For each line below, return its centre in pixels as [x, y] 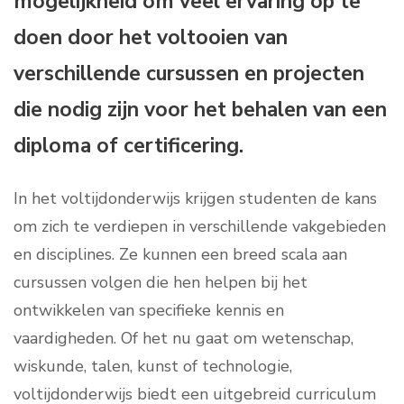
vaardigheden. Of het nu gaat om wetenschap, [184, 339]
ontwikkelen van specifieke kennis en [149, 311]
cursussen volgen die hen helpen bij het [161, 283]
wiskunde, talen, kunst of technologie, [153, 367]
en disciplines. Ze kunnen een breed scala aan [180, 255]
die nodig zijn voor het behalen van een [200, 110]
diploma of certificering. [129, 146]
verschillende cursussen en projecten [189, 74]
